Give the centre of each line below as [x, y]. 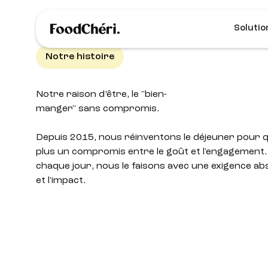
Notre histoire [80, 57]
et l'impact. [62, 180]
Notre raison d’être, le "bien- [101, 95]
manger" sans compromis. [97, 109]
